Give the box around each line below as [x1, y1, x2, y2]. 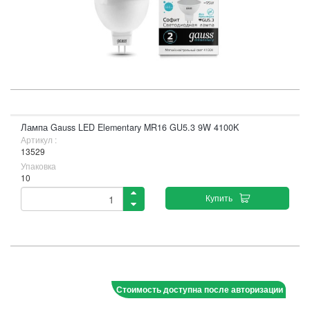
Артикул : [21, 134, 57, 145]
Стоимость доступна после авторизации [116, 283, 283, 295]
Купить [205, 192, 232, 203]
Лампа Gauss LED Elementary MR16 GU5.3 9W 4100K [21, 121, 239, 134]
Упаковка [21, 160, 56, 172]
